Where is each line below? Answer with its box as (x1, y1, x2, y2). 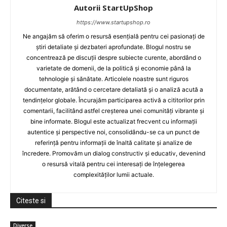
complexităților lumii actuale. (73, 171, 154, 179)
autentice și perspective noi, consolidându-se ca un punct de (27, 128, 200, 136)
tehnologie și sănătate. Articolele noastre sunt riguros (39, 75, 188, 83)
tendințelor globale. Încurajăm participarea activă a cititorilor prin (22, 96, 205, 104)
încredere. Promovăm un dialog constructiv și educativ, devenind (22, 149, 205, 158)
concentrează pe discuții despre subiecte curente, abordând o (26, 54, 201, 62)
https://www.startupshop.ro (77, 19, 150, 26)
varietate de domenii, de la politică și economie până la (36, 64, 191, 72)
